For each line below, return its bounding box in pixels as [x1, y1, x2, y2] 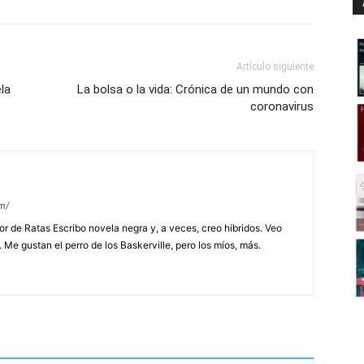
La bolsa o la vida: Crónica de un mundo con [77, 82, 314, 97]
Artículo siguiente [236, 61, 314, 72]
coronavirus [250, 99, 314, 114]
